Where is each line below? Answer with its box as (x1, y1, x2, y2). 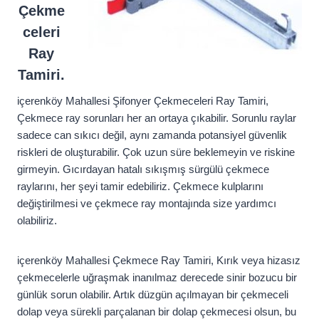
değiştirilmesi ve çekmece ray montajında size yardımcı (17, 197, 276, 210)
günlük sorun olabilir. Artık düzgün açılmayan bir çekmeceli (17, 288, 288, 301)
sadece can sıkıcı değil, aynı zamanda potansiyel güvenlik (17, 129, 287, 142)
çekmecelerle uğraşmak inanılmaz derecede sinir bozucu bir (17, 271, 297, 284)
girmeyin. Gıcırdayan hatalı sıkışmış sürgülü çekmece (17, 163, 269, 176)
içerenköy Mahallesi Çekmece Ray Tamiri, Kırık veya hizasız (17, 254, 300, 267)
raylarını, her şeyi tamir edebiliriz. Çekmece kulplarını (17, 180, 263, 193)
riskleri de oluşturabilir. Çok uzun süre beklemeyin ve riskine (17, 146, 295, 159)
